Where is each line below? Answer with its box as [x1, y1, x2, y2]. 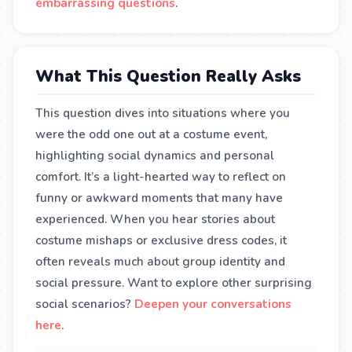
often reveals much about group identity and [35, 254, 285, 270]
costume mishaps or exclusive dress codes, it [35, 233, 287, 249]
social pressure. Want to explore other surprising [35, 275, 312, 291]
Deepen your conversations [134, 296, 291, 313]
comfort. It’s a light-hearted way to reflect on [35, 169, 286, 185]
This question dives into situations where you [35, 105, 290, 122]
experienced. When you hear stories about [35, 211, 275, 228]
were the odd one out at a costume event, [35, 126, 267, 143]
